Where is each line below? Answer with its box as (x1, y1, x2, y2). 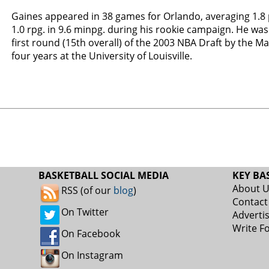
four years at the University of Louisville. (11, 49, 192, 62)
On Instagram (61, 249, 123, 262)
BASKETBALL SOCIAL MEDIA (38, 169, 169, 182)
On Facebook (61, 227, 120, 240)
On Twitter (61, 205, 109, 219)
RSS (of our (61, 184, 113, 197)
